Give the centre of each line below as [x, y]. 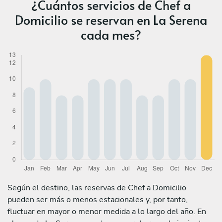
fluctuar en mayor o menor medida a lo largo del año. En [107, 211]
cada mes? [111, 34]
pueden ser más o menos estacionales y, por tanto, [98, 199]
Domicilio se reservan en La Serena [111, 19]
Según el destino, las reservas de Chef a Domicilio [97, 188]
